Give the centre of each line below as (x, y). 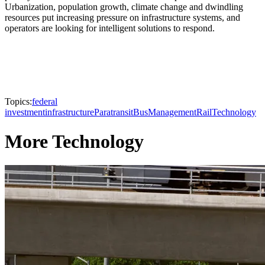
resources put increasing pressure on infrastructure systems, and (122, 18)
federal (45, 102)
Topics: (18, 102)
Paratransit (114, 112)
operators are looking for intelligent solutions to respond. (110, 28)
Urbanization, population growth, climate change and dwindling (124, 7)
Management (172, 112)
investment (25, 112)
